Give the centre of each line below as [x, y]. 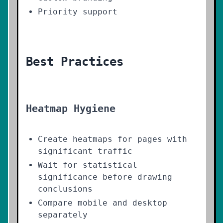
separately [63, 215]
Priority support [78, 12]
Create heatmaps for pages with [112, 139]
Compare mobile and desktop [103, 203]
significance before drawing [105, 177]
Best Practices [75, 62]
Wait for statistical [88, 165]
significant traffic [85, 151]
